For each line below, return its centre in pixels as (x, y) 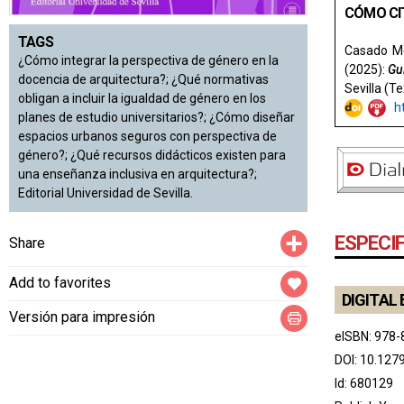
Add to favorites (60, 283)
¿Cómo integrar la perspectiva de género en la (148, 61)
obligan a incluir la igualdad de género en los (142, 99)
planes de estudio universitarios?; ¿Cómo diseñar (156, 118)
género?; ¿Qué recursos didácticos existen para (152, 156)
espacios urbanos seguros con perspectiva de (147, 137)
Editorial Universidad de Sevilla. (106, 193)
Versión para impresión (82, 317)
